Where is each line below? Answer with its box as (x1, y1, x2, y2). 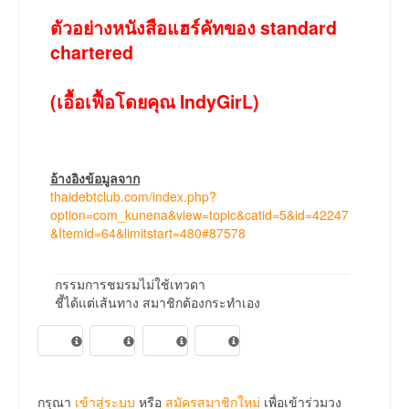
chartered (50, 39, 133, 66)
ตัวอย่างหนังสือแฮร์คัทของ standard (50, 15, 337, 41)
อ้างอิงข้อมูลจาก (50, 169, 140, 188)
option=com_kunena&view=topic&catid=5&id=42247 (50, 205, 349, 225)
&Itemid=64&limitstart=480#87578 (50, 224, 246, 243)
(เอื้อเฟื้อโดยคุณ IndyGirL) (50, 89, 259, 115)
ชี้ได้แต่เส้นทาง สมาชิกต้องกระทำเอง (55, 293, 260, 312)
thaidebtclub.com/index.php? (50, 187, 216, 206)
